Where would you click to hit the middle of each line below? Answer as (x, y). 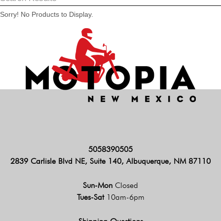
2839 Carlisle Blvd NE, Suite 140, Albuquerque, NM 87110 (110, 161)
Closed (127, 185)
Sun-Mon (99, 185)
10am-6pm (125, 197)
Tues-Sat (92, 197)
